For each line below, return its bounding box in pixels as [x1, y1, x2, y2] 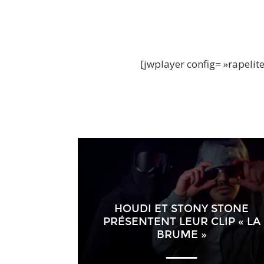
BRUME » [156, 228, 207, 242]
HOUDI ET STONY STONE [114, 202, 249, 216]
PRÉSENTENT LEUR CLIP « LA [103, 215, 260, 229]
